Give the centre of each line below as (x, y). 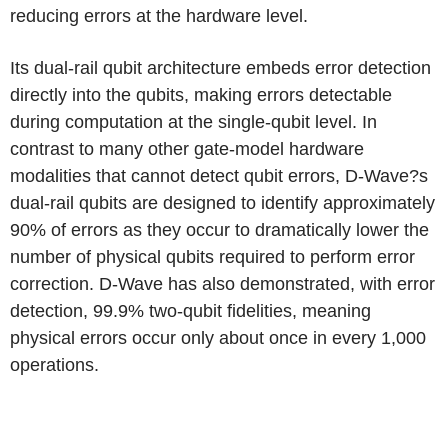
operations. (54, 365)
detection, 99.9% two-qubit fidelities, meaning (190, 311)
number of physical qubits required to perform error (212, 257)
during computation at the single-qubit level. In (193, 122)
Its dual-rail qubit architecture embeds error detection (220, 68)
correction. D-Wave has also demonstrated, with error (222, 284)
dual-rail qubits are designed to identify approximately (222, 203)
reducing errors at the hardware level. (159, 16)
